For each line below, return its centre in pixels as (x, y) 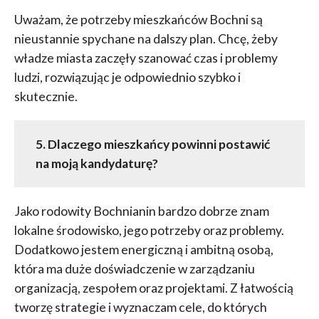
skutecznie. (46, 97)
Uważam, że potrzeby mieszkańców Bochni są (138, 20)
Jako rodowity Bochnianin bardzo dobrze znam (141, 211)
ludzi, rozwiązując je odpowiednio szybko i (127, 78)
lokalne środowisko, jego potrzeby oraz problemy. (149, 231)
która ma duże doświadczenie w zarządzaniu (134, 269)
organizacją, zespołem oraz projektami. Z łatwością (153, 288)
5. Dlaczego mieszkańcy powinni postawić (152, 145)
